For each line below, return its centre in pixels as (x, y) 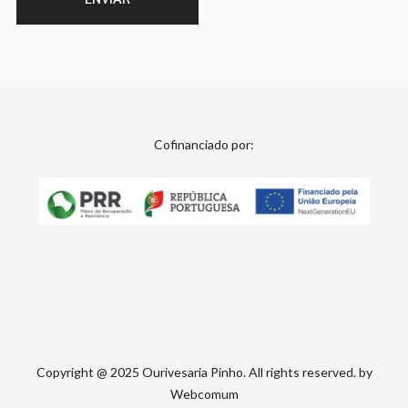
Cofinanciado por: (204, 145)
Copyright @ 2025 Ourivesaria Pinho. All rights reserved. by (204, 372)
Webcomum (204, 394)
